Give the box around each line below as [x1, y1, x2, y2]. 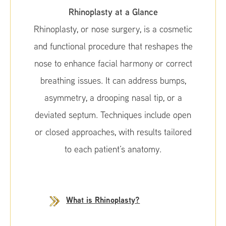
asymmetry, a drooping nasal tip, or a [44, 92, 182, 103]
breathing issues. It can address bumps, [40, 75, 186, 86]
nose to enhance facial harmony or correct [34, 58, 192, 69]
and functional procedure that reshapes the [33, 40, 193, 52]
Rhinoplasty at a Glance [68, 6, 158, 18]
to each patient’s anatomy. [65, 143, 161, 155]
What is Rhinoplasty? [66, 194, 140, 205]
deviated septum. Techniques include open [35, 109, 191, 121]
